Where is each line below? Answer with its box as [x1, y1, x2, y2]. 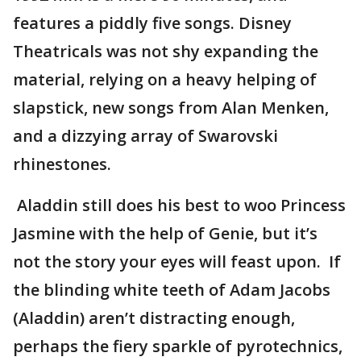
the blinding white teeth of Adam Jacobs [13, 279, 330, 301]
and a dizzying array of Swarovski [13, 125, 278, 147]
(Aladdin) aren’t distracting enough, [13, 307, 295, 329]
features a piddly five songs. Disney [13, 12, 292, 34]
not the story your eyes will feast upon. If [13, 251, 341, 272]
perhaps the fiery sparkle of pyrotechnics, [13, 335, 342, 357]
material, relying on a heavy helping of [13, 68, 317, 90]
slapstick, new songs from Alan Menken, [13, 97, 329, 118]
